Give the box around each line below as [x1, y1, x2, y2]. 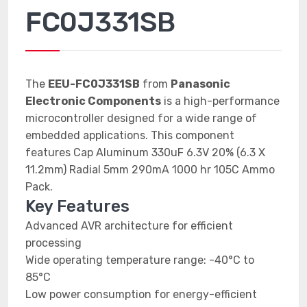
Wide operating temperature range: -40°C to [25, 254, 254, 267]
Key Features [25, 197, 130, 216]
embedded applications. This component [25, 129, 234, 142]
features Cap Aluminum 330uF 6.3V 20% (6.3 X [25, 146, 265, 159]
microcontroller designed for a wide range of [25, 112, 257, 125]
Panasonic [171, 77, 230, 90]
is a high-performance [161, 95, 280, 108]
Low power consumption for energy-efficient [25, 288, 257, 301]
